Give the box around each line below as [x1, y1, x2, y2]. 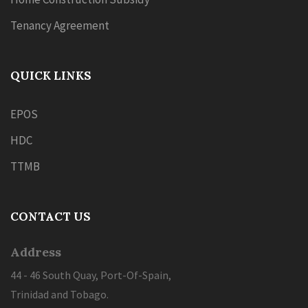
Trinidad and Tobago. [10, 287, 109, 301]
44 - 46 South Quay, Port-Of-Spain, [10, 268, 171, 282]
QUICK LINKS [10, 68, 91, 83]
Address [10, 244, 61, 260]
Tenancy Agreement [10, 18, 109, 33]
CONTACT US [10, 209, 91, 224]
